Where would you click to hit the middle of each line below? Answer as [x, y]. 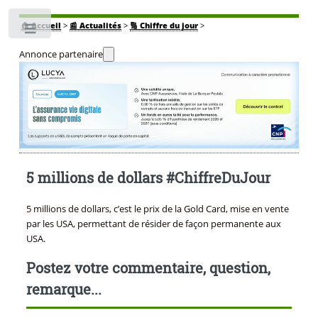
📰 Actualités [95, 26]
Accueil [46, 26]
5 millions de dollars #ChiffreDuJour [148, 178]
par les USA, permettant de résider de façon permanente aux [153, 224]
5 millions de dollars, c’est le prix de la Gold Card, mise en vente [157, 209]
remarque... [64, 289]
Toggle [76, 32]
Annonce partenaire [61, 54]
